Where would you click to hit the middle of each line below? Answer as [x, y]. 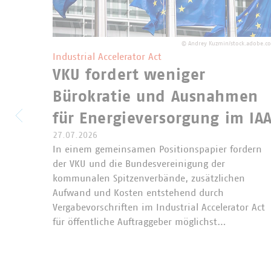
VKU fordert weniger [129, 75]
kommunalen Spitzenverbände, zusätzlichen [149, 178]
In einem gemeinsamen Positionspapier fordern [157, 149]
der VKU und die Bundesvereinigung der [139, 164]
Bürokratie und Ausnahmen [155, 96]
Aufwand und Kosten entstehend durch [138, 193]
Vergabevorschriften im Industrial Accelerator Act [159, 207]
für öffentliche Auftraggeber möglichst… [139, 222]
